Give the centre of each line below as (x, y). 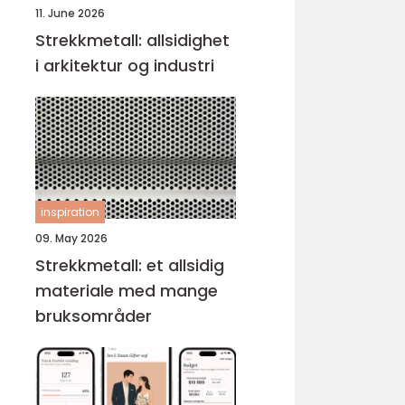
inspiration (70, 212)
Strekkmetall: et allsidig (130, 265)
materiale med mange (127, 291)
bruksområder (94, 316)
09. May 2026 (71, 238)
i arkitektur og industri (125, 66)
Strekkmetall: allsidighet (132, 40)
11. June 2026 (70, 13)
